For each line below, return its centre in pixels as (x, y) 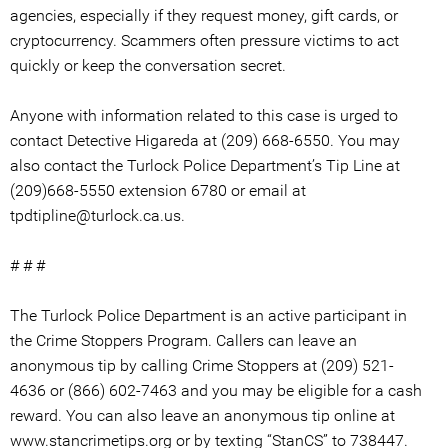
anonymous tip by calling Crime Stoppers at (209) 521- (202, 365)
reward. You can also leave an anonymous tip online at (202, 415)
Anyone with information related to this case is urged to (204, 115)
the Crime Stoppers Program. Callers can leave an (183, 340)
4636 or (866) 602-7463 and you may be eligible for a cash (216, 390)
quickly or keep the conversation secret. (148, 65)
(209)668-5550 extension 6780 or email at (158, 190)
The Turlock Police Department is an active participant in (208, 315)
